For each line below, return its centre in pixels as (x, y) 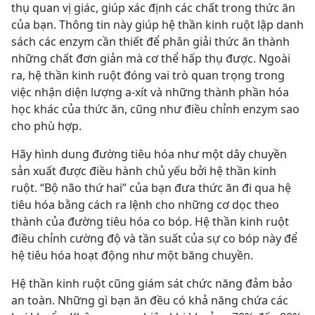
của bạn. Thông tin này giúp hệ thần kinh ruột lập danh (157, 25)
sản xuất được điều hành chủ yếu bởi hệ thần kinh (144, 171)
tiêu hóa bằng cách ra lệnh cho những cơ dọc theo (145, 205)
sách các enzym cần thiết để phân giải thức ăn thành (150, 42)
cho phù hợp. (46, 126)
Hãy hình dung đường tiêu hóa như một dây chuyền (149, 154)
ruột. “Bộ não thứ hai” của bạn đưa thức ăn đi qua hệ (151, 188)
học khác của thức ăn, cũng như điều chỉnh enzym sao (155, 109)
